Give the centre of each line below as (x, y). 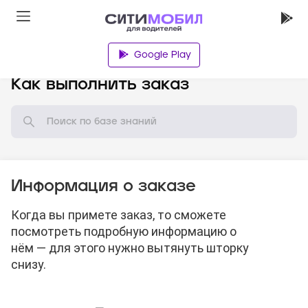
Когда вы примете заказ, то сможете (119, 215)
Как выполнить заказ (100, 85)
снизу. (29, 265)
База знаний (60, 59)
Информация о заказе (103, 186)
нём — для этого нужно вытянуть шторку (130, 248)
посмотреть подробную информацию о (124, 232)
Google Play (162, 55)
